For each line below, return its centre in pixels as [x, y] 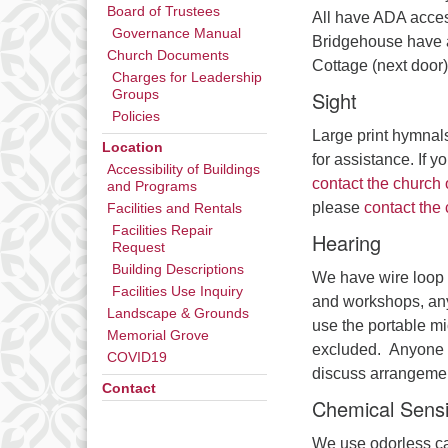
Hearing [346, 242]
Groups [135, 94]
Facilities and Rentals [174, 208]
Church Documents [168, 55]
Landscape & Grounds [178, 313]
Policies [136, 116]
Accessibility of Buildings [183, 169]
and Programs [152, 186]
